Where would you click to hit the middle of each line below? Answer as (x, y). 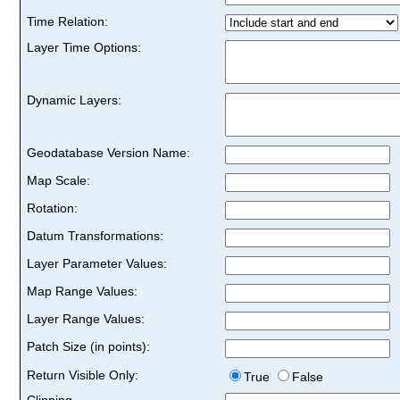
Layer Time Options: (84, 47)
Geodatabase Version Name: (108, 152)
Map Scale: (58, 180)
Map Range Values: (82, 291)
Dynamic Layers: (74, 100)
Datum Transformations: (95, 235)
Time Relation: (67, 21)
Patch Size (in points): (88, 346)
